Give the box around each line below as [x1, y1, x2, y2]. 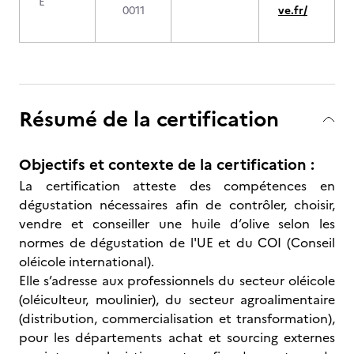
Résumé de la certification [19, 104, 279, 134]
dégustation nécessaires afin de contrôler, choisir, [19, 195, 335, 214]
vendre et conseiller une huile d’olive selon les [19, 214, 335, 233]
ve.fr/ [278, 2, 307, 19]
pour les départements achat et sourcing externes [19, 328, 335, 347]
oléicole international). [19, 252, 157, 271]
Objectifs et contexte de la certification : [19, 153, 314, 176]
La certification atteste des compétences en [19, 176, 335, 195]
